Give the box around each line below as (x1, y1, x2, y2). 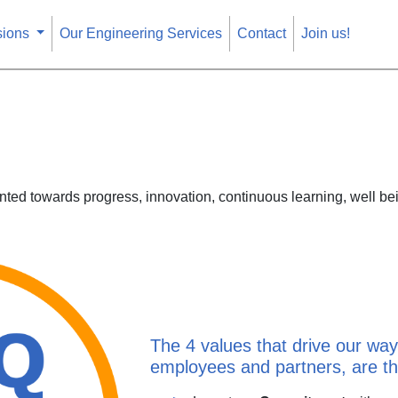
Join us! (301, 26, 351, 42)
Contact (237, 26, 287, 42)
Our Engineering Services (60, 26, 223, 42)
